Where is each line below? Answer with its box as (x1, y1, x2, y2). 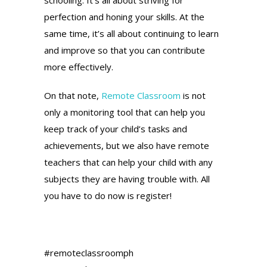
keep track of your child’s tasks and (44, 122, 187, 135)
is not (181, 89, 206, 101)
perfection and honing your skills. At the (44, 10, 204, 23)
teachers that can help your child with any (44, 156, 213, 168)
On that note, (44, 89, 101, 101)
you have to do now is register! (44, 189, 172, 201)
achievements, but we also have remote (44, 139, 209, 151)
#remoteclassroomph (44, 246, 133, 259)
